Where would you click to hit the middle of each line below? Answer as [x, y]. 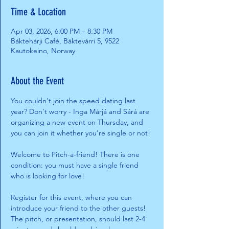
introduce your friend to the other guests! [79, 208]
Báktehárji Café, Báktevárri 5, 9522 [65, 41]
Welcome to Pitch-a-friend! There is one [76, 154]
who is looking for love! [49, 176]
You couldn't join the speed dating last [74, 101]
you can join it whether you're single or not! [82, 133]
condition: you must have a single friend [76, 165]
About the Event [37, 81]
